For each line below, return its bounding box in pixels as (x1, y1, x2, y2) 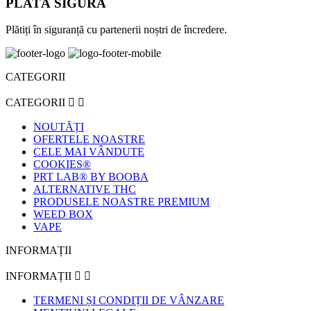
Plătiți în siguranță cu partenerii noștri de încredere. (6, 24, 227, 36)
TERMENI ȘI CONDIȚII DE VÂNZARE (33, 294, 224, 307)
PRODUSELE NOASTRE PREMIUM (33, 196, 210, 208)
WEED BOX (33, 208, 93, 221)
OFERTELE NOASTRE (33, 133, 145, 146)
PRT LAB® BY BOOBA (33, 171, 149, 183)
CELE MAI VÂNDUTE (33, 146, 144, 158)
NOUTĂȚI (33, 121, 84, 133)
